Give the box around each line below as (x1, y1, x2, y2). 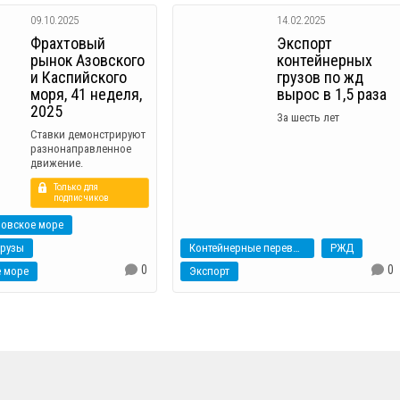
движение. (30, 156, 84, 171)
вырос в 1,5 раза (277, 85, 387, 104)
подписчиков (54, 192, 110, 204)
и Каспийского (30, 68, 128, 87)
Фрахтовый (30, 34, 106, 54)
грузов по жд (277, 68, 364, 87)
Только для (54, 181, 99, 194)
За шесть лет (277, 111, 340, 125)
